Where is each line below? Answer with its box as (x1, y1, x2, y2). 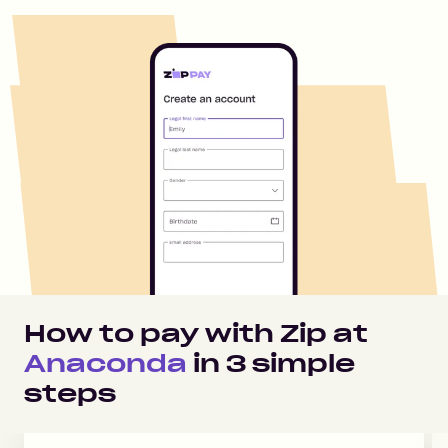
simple (246, 348, 355, 379)
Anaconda (24, 348, 187, 379)
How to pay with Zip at (24, 318, 368, 349)
